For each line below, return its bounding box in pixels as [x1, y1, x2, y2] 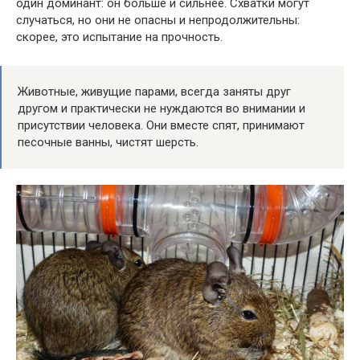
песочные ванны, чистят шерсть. [18, 135, 198, 150]
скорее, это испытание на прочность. [16, 30, 223, 45]
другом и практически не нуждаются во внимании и [18, 101, 305, 117]
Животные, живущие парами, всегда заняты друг [18, 84, 291, 100]
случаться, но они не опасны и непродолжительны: [16, 13, 300, 28]
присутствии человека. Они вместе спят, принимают [18, 118, 305, 133]
